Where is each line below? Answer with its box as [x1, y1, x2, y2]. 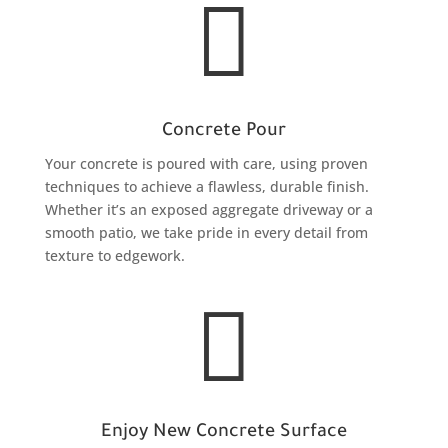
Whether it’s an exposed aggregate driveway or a [44, 199, 373, 219]
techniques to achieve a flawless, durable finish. [44, 176, 369, 196]
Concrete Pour [161, 121, 286, 142]
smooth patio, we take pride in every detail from [44, 222, 368, 242]
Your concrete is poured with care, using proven [44, 153, 368, 173]
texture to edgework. [44, 245, 185, 265]
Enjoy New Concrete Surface [100, 422, 347, 443]
